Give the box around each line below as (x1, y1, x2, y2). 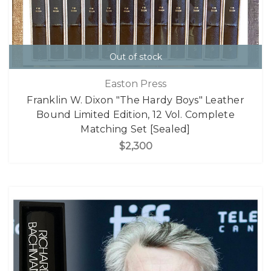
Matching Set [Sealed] (80, 123, 191, 135)
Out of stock (109, 51, 162, 63)
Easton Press (105, 77, 166, 90)
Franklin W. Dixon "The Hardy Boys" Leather (27, 94, 244, 106)
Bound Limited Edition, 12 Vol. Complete (36, 108, 235, 120)
